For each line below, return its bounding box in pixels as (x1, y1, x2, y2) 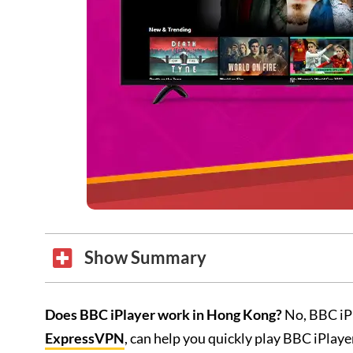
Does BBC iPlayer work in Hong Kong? (45, 306, 282, 323)
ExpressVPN (45, 329, 124, 347)
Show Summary (84, 247, 206, 268)
